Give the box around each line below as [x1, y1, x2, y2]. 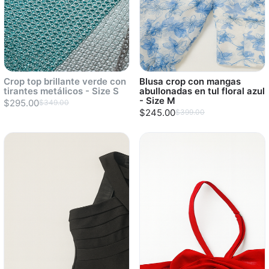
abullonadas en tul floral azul [139, 85, 265, 97]
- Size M [139, 95, 175, 106]
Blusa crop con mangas [139, 76, 241, 87]
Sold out [4, 153, 40, 164]
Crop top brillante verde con [4, 76, 126, 87]
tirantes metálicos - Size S [4, 85, 119, 97]
